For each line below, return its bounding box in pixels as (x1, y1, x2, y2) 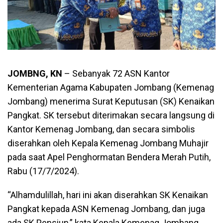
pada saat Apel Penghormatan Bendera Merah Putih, (7, 151, 211, 162)
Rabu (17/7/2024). (7, 165, 79, 176)
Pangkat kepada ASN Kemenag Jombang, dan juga (7, 203, 205, 214)
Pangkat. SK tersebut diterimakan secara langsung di (7, 110, 215, 120)
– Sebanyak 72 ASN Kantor (62, 68, 170, 79)
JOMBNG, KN (7, 68, 62, 79)
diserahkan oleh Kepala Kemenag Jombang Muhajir (7, 137, 209, 148)
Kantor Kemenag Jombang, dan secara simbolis (7, 123, 195, 134)
